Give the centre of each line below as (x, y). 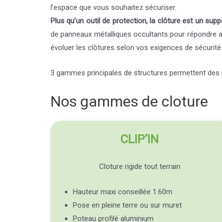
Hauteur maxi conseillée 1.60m (123, 192)
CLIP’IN (140, 139)
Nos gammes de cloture (129, 102)
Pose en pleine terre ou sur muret (127, 205)
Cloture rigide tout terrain (139, 167)
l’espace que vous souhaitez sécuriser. (113, 8)
